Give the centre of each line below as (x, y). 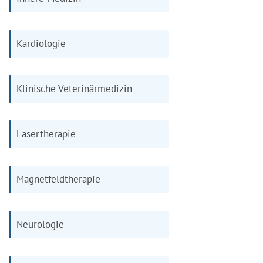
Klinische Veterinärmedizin (74, 88)
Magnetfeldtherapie (58, 179)
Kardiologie (41, 43)
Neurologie (40, 224)
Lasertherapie (46, 134)
